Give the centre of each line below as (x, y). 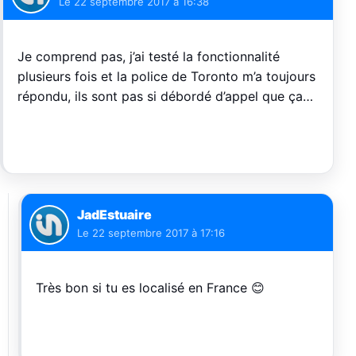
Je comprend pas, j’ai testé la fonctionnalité (149, 57)
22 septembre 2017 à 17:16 (159, 233)
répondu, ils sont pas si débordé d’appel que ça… (165, 97)
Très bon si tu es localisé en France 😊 (150, 288)
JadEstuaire (114, 215)
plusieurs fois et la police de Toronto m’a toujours (166, 77)
